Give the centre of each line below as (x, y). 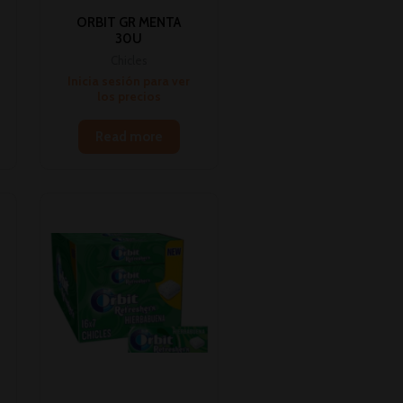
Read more (129, 136)
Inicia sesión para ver (129, 81)
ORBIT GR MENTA (129, 23)
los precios (129, 97)
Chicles (129, 60)
